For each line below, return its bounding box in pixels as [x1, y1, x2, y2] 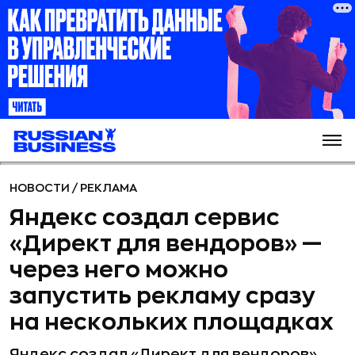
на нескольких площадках [10, 311, 334, 334]
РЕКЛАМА [80, 182, 137, 193]
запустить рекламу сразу [10, 285, 315, 307]
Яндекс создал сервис [10, 207, 280, 229]
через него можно [10, 259, 228, 281]
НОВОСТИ [10, 182, 72, 193]
